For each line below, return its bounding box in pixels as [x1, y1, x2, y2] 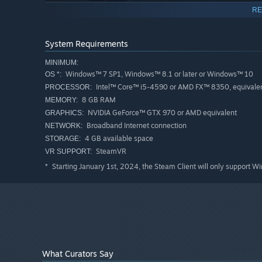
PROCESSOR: [45, 83, 92, 92]
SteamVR [94, 147, 126, 156]
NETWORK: [45, 122, 82, 130]
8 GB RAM [80, 95, 116, 105]
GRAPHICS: [45, 109, 84, 118]
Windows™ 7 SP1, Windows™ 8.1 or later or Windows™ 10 [64, 70, 253, 79]
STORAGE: [45, 135, 81, 143]
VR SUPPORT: [45, 147, 92, 156]
